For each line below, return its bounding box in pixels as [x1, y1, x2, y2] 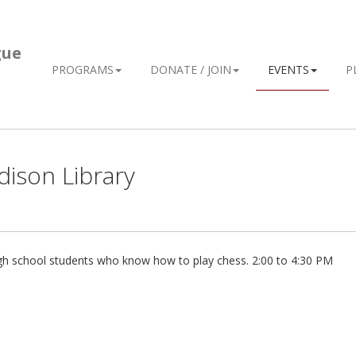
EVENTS [268, 62, 309, 77]
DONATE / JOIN [150, 62, 231, 77]
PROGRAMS [52, 62, 114, 77]
